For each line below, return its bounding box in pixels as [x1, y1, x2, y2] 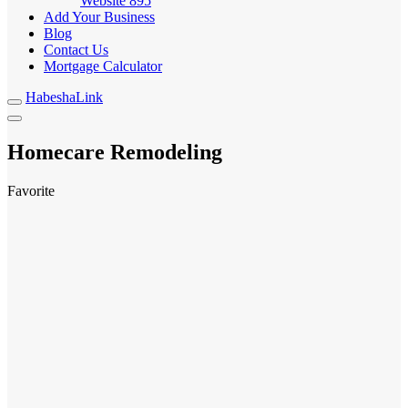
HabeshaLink [25, 89, 103, 105]
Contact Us [44, 42, 108, 57]
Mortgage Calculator [44, 58, 162, 74]
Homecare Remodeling [7, 139, 222, 164]
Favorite [7, 182, 55, 199]
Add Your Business [44, 9, 155, 25]
